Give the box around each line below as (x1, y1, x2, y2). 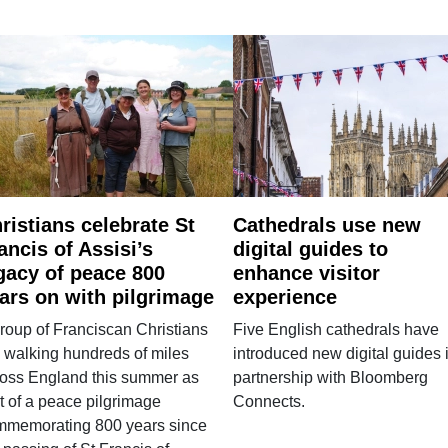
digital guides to (232, 237, 388, 260)
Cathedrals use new (232, 213, 421, 236)
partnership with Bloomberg (232, 368, 428, 386)
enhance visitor (232, 261, 380, 284)
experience (232, 285, 337, 308)
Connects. (232, 392, 305, 410)
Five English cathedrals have (232, 320, 439, 338)
